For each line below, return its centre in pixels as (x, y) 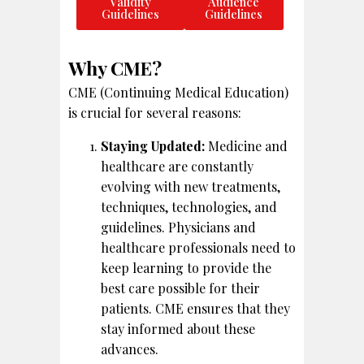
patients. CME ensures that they (195, 308)
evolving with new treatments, (191, 186)
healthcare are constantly (177, 166)
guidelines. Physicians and (178, 227)
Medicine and (246, 145)
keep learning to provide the (186, 267)
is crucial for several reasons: (155, 112)
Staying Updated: (153, 145)
